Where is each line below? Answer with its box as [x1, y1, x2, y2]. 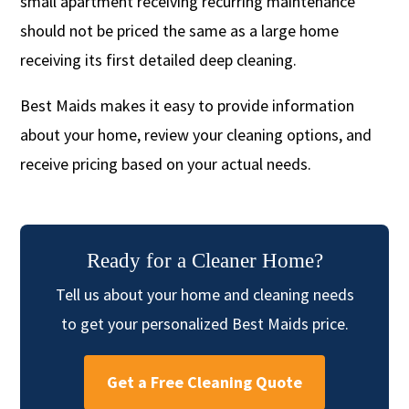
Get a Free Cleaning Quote [107, 371, 302, 393]
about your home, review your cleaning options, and [20, 123, 372, 145]
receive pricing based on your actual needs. [20, 152, 312, 174]
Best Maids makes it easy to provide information [20, 94, 355, 116]
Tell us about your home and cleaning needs [55, 283, 354, 305]
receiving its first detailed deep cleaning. [20, 48, 298, 70]
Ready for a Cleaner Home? [86, 248, 323, 272]
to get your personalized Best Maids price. [60, 312, 349, 334]
